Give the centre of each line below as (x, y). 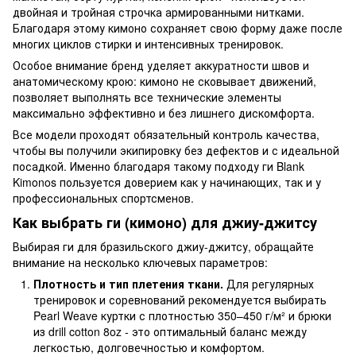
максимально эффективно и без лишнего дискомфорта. (165, 113)
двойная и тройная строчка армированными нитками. (159, 12)
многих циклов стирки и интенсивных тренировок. (148, 44)
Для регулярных (269, 283)
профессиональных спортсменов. (103, 198)
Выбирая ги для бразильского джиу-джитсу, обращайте (163, 246)
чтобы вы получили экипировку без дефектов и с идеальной (176, 150)
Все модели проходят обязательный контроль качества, (166, 134)
